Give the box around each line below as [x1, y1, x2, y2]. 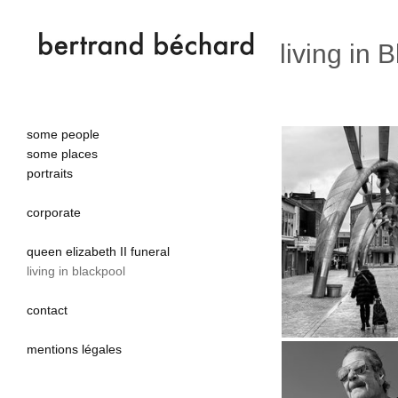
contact [27, 303, 68, 317]
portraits [27, 166, 73, 180]
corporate [27, 205, 81, 219]
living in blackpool [27, 264, 125, 278]
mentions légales [27, 342, 122, 356]
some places [27, 147, 98, 161]
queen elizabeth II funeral [27, 244, 170, 259]
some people [27, 127, 99, 141]
